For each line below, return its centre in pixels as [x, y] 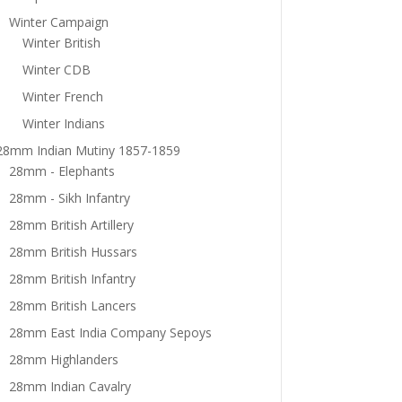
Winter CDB [56, 70]
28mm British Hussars [73, 252]
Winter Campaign [58, 22]
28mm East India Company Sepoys [110, 333]
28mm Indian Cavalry [70, 387]
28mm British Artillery [71, 225]
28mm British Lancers [72, 306]
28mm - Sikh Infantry [69, 198]
